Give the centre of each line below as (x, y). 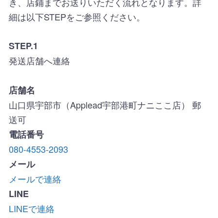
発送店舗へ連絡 (39, 60)
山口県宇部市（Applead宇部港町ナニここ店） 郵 (105, 104)
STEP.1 (23, 45)
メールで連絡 (35, 178)
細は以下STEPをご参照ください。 (77, 16)
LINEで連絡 (31, 208)
